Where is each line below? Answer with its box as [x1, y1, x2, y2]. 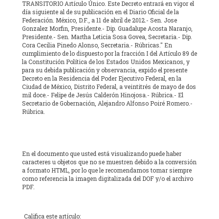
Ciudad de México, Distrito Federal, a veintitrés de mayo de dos [22, 83, 196, 91]
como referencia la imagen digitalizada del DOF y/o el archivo [22, 175, 193, 183]
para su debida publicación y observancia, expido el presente [22, 66, 187, 74]
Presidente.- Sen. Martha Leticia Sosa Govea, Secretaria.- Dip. [22, 33, 192, 41]
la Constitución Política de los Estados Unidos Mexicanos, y [22, 58, 190, 66]
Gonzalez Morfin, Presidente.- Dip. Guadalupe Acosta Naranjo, [22, 24, 193, 33]
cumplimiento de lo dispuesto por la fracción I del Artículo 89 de [22, 49, 197, 58]
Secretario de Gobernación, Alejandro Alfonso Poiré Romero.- [22, 99, 193, 108]
